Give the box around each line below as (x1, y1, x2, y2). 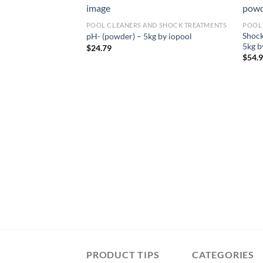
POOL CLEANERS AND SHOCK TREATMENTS (86, 21, 227, 29)
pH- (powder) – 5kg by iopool (86, 31, 192, 42)
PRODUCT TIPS (86, 249, 160, 261)
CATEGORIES (192, 249, 254, 261)
